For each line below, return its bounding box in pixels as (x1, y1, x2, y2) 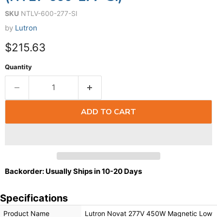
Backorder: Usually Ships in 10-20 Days (5, 166, 142, 176)
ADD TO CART (81, 106, 136, 117)
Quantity (5, 62, 32, 71)
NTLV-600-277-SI (21, 9, 77, 18)
